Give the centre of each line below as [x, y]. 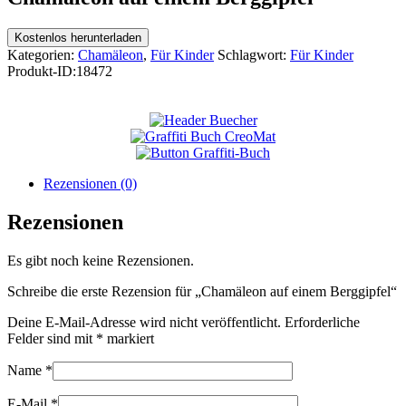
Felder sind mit [52, 338]
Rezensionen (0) [90, 183]
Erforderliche [322, 322]
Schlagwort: [254, 54]
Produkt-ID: [42, 71]
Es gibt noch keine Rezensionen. [101, 260]
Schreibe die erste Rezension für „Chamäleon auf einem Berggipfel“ [202, 291]
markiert [129, 338]
